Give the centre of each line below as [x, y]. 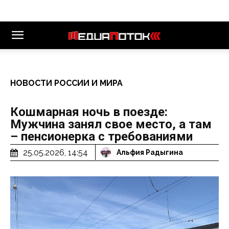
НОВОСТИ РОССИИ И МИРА [66, 83]
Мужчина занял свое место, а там [111, 124]
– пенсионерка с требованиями [101, 136]
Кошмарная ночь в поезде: [89, 112]
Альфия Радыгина [150, 153]
